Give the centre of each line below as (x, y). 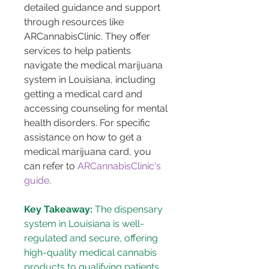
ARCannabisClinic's (120, 166)
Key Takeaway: (58, 210)
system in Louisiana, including (91, 80)
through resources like (75, 22)
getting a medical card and (84, 94)
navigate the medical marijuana (95, 65)
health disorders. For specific (88, 123)
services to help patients (79, 51)
